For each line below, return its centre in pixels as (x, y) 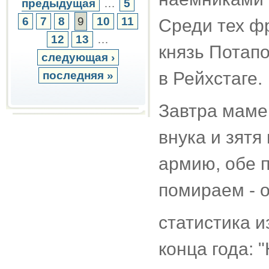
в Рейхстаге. (210, 78)
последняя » (78, 75)
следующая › (78, 57)
